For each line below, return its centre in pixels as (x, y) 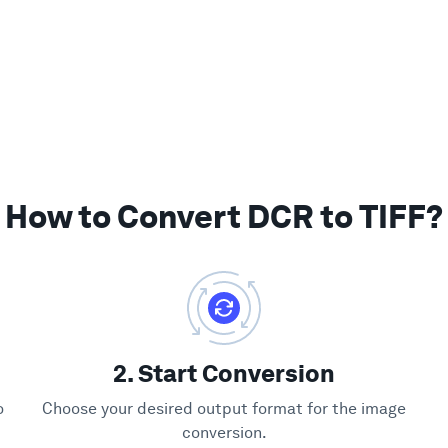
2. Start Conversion (224, 374)
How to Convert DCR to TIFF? (224, 217)
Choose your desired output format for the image (224, 409)
